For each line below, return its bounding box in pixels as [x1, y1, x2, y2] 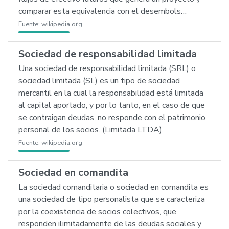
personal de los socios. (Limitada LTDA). [18, 124, 164, 135]
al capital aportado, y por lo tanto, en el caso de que [18, 100, 205, 111]
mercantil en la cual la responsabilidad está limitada [18, 87, 203, 99]
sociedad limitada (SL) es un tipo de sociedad [18, 75, 180, 86]
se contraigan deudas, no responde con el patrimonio [18, 112, 205, 123]
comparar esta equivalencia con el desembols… [18, 6, 187, 17]
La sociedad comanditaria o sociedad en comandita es [18, 181, 209, 193]
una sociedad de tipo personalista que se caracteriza [18, 194, 205, 205]
